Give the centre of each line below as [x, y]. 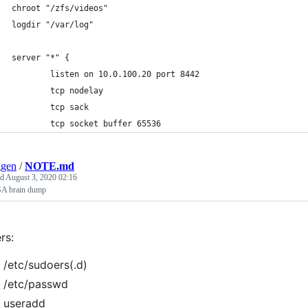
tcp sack [50, 107]
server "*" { [41, 58]
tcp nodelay [57, 91]
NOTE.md [49, 166]
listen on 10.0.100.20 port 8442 [106, 74]
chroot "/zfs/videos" [60, 8]
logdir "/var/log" [53, 25]
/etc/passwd [36, 284]
